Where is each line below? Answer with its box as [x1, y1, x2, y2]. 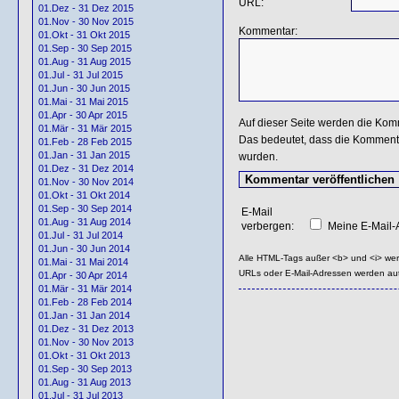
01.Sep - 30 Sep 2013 [38, 363, 132, 375]
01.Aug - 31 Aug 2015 [38, 56, 131, 68]
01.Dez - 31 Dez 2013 [38, 323, 134, 335]
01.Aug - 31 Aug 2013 [38, 377, 131, 388]
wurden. [238, 150, 278, 163]
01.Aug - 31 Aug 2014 [38, 216, 131, 228]
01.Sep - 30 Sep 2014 [38, 203, 132, 215]
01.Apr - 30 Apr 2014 [38, 270, 127, 281]
